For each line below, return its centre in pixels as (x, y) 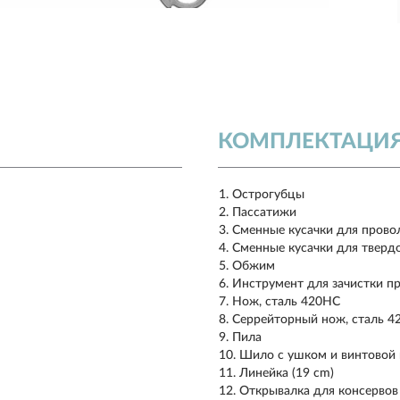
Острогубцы (268, 195)
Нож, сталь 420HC (286, 302)
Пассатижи (264, 212)
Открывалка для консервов (319, 391)
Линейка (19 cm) (287, 373)
